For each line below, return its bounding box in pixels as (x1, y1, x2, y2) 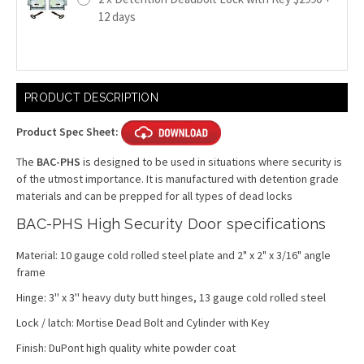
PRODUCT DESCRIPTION (24, 90, 158, 104)
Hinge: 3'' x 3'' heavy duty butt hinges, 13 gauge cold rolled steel (16, 289, 326, 305)
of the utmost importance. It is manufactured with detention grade (16, 171, 339, 186)
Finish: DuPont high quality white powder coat (16, 340, 236, 355)
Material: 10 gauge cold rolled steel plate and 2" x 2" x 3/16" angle (16, 247, 331, 262)
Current (16, 83, 57, 97)
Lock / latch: (16, 314, 76, 330)
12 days (97, 8, 136, 24)
